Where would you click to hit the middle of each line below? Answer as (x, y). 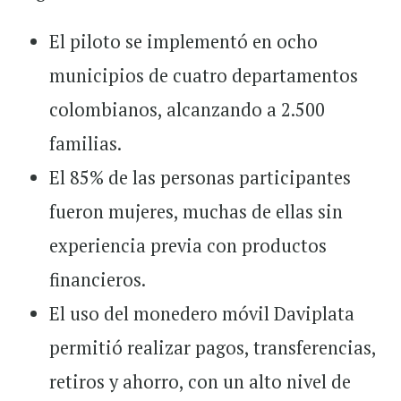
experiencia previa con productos (188, 246)
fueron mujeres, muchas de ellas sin (196, 212)
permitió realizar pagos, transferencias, (213, 348)
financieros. (98, 280)
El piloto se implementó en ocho (183, 42)
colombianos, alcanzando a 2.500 (187, 110)
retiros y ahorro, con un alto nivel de (200, 382)
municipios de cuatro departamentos (204, 76)
